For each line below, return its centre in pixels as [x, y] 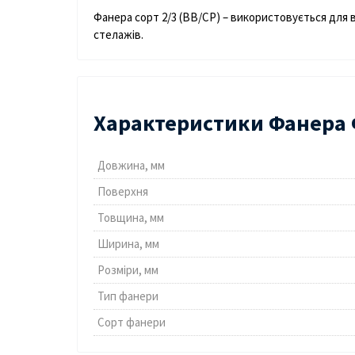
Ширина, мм [128, 244]
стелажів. [118, 35]
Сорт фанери [132, 323]
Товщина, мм [131, 218]
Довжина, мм [131, 166]
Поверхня [123, 192]
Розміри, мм [128, 270]
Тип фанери [128, 296]
